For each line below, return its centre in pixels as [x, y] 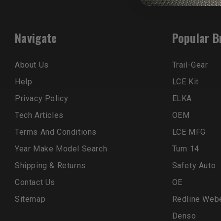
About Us [32, 65]
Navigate [36, 37]
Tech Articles [39, 115]
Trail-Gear [190, 65]
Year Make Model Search [61, 148]
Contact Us [35, 182]
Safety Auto [194, 165]
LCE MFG [189, 132]
